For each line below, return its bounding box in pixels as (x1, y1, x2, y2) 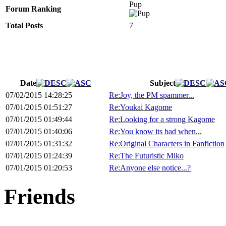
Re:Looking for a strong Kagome (109, 115, 215, 124)
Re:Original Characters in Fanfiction (109, 139, 224, 148)
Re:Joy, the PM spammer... (109, 91, 194, 100)
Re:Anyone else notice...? (109, 163, 191, 173)
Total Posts (6, 21, 43, 30)
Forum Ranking (6, 5, 61, 14)
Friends (4, 185, 75, 209)
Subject (150, 79, 176, 88)
